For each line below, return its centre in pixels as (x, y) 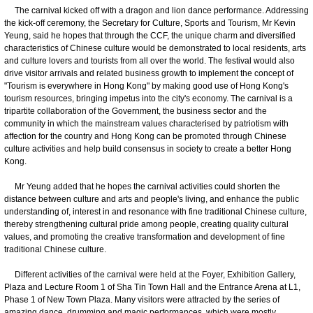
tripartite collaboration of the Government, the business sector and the (136, 111)
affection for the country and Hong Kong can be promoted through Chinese (145, 136)
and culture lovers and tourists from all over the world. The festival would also (150, 60)
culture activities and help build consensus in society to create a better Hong (148, 148)
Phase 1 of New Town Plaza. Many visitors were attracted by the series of (142, 299)
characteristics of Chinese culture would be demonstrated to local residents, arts (155, 48)
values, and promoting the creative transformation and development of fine (145, 236)
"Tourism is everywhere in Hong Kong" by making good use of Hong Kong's (146, 86)
